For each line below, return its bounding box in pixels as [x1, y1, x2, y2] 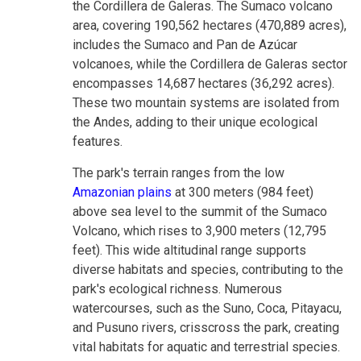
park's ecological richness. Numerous [73, 280, 282, 297]
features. [73, 133, 122, 149]
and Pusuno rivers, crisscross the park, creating [73, 319, 339, 335]
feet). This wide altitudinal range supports [73, 242, 306, 258]
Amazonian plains [73, 184, 172, 200]
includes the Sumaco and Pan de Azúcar [73, 36, 297, 52]
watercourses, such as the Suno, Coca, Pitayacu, [73, 300, 342, 316]
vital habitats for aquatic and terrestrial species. [73, 338, 340, 355]
